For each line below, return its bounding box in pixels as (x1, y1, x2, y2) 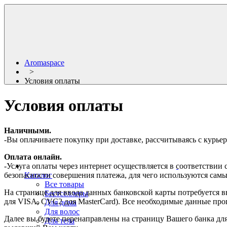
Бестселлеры (45, 189, 88, 198)
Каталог (24, 171, 52, 179)
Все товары (45, 180, 84, 188)
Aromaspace (24, 58, 64, 67)
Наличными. (4, 126, 51, 135)
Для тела (45, 216, 74, 225)
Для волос (45, 207, 80, 216)
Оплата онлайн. (4, 152, 62, 161)
